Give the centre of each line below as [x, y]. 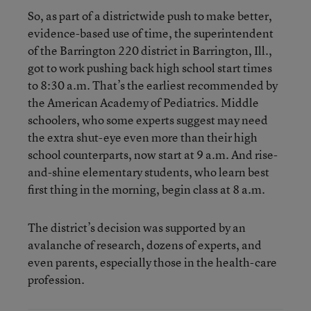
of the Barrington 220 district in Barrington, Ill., [150, 50]
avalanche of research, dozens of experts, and [145, 244]
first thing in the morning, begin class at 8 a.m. [146, 189]
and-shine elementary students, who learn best [149, 171]
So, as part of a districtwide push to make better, [150, 15]
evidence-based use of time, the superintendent [151, 33]
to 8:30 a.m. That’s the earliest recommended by [153, 85]
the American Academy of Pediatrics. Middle [143, 102]
